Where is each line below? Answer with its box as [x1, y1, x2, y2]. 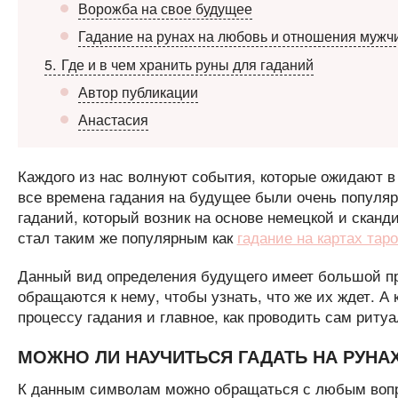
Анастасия [77, 109, 148, 130]
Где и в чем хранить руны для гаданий [57, 54, 314, 75]
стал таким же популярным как [17, 226, 237, 248]
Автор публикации [77, 82, 198, 102]
